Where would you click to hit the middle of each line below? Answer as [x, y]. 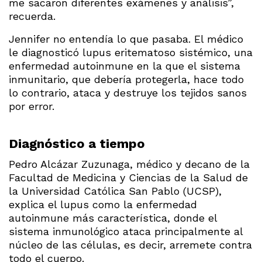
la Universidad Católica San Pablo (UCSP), [115, 191]
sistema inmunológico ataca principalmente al [126, 231]
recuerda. [32, 16]
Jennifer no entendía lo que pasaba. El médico [126, 39]
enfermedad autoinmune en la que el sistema [125, 65]
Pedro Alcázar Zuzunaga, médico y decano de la [129, 164]
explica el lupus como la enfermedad [103, 204]
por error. [32, 106]
